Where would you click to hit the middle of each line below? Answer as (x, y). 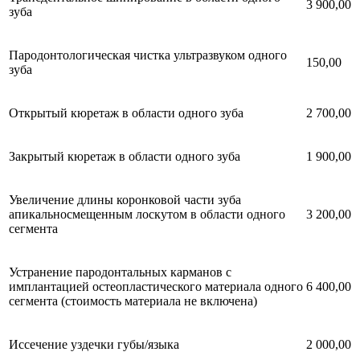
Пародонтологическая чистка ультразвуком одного (148, 55)
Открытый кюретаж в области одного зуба (126, 112)
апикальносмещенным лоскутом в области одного (147, 214)
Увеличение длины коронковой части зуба (125, 199)
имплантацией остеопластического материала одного (156, 286)
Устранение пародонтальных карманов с (120, 272)
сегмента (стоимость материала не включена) (133, 301)
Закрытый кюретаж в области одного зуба (125, 156)
